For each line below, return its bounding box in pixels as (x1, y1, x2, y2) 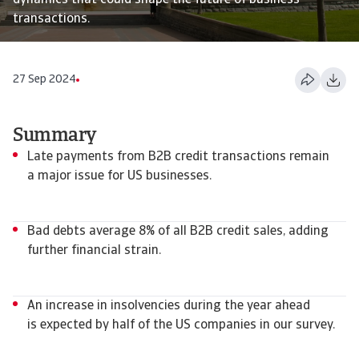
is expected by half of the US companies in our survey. (27, 319, 338, 332)
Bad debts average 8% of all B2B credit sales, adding (27, 225, 329, 238)
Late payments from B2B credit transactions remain (27, 151, 329, 163)
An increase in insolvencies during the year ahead (27, 300, 310, 313)
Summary (13, 127, 97, 146)
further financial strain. (27, 244, 161, 257)
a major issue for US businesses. (27, 170, 215, 183)
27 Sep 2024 (13, 74, 76, 86)
